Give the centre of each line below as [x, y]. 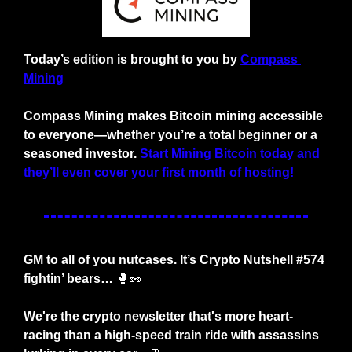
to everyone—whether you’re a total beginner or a [170, 135]
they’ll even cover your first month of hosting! [159, 173]
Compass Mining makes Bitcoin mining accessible [173, 116]
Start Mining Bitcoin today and [230, 154]
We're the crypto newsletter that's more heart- [158, 317]
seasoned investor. [80, 154]
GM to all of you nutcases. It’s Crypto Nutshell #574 [174, 260]
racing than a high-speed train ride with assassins [171, 335]
